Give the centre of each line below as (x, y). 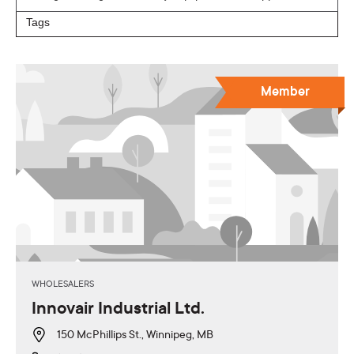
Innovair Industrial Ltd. (118, 309)
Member (285, 92)
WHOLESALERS (63, 284)
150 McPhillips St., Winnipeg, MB (135, 335)
